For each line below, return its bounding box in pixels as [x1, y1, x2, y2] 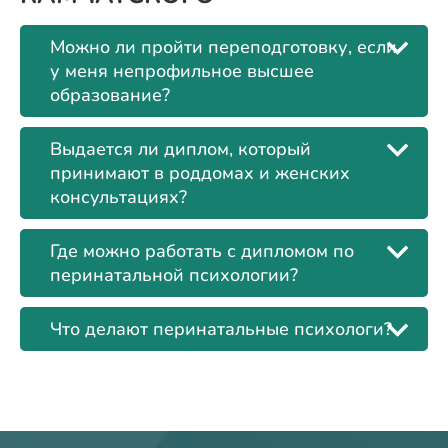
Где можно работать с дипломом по [50, 239, 354, 264]
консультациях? [50, 185, 187, 210]
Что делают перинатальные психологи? [50, 317, 392, 342]
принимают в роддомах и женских [50, 161, 350, 186]
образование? [50, 83, 170, 108]
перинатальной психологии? [50, 263, 298, 288]
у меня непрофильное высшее [50, 59, 314, 84]
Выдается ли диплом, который [50, 137, 311, 162]
